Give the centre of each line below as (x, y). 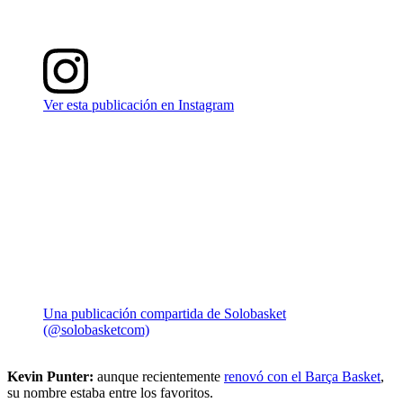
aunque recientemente (159, 376)
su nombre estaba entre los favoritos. (110, 392)
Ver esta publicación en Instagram (139, 104)
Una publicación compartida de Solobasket (165, 313)
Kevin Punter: (50, 376)
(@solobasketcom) (96, 329)
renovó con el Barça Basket (302, 376)
